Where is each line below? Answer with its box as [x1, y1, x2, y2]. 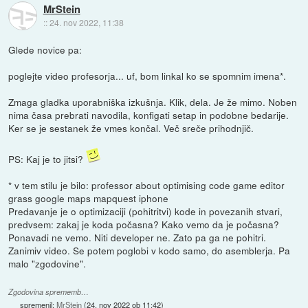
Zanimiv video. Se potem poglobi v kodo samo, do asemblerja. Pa [8, 243, 291, 258]
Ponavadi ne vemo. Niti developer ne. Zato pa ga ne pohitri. [8, 230, 267, 245]
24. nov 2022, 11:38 [49, 16, 124, 28]
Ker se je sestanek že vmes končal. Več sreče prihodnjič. [8, 121, 254, 135]
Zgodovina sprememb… [8, 287, 89, 298]
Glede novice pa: [8, 43, 82, 57]
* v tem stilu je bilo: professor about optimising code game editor [8, 178, 285, 192]
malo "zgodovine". [8, 256, 87, 271]
